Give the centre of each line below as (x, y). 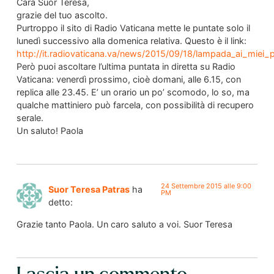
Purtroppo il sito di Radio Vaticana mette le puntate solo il (133, 28)
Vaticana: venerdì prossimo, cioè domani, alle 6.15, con (128, 79)
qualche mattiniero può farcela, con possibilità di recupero (135, 105)
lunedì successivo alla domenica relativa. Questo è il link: (131, 40)
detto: (60, 202)
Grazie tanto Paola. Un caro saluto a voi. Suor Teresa (124, 224)
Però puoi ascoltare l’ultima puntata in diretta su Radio (126, 66)
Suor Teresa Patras (89, 190)
